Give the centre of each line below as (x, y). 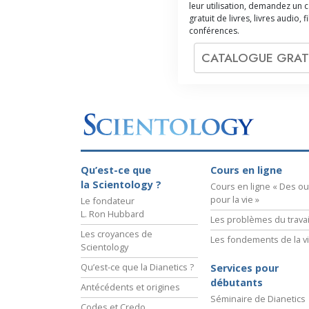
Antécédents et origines (130, 287)
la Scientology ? (121, 184)
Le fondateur (108, 200)
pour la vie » (235, 199)
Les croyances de (117, 233)
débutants (237, 282)
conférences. (214, 31)
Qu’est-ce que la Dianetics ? (137, 267)
